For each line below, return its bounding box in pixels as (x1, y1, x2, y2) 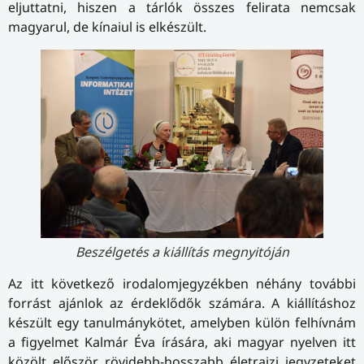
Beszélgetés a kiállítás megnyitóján (75, 242, 289, 261)
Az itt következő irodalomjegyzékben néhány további (8, 274, 356, 292)
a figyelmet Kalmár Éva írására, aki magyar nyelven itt (8, 332, 356, 351)
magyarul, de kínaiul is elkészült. (8, 17, 206, 36)
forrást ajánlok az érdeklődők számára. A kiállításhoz (8, 293, 356, 312)
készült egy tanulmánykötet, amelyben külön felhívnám (8, 313, 356, 331)
